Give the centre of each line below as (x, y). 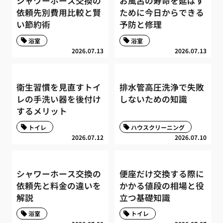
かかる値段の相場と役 (162, 185)
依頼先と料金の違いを (59, 185)
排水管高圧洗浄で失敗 (162, 87)
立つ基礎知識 (145, 197)
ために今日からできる (162, 13)
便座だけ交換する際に (162, 173)
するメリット (42, 111)
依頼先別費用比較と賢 (59, 13)
